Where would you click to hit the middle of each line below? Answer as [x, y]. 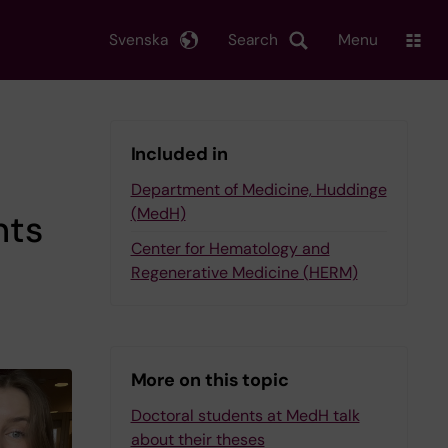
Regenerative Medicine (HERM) [244, 272]
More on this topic [209, 380]
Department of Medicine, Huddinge [258, 189]
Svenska [138, 39]
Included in [179, 154]
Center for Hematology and [230, 248]
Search [253, 39]
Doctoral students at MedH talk [245, 415]
